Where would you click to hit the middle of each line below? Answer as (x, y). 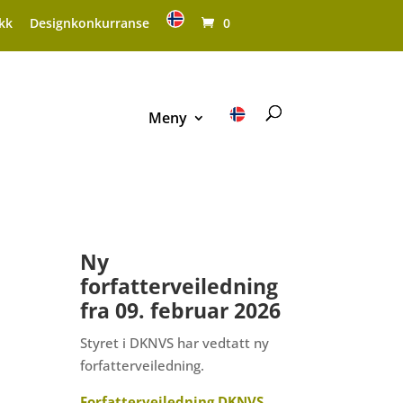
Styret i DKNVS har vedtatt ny (175, 342)
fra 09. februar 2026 (181, 310)
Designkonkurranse (90, 22)
